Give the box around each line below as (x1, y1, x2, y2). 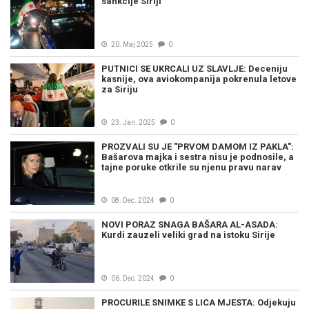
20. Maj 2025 (111, 41, 153, 48)
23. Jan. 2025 (111, 119, 155, 126)
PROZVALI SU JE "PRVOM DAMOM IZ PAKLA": (101, 141, 294, 152)
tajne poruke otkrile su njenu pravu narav (101, 162, 281, 172)
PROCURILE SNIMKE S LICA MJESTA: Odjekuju (101, 297, 296, 308)
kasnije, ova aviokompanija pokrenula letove (101, 74, 297, 84)
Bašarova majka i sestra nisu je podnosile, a (101, 152, 294, 162)
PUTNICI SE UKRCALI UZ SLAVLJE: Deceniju (101, 63, 288, 74)
